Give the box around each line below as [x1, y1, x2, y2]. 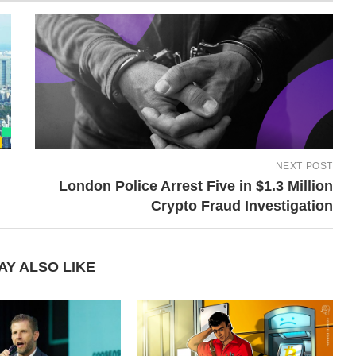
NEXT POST [275, 160, 333, 172]
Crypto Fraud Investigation [150, 197, 333, 214]
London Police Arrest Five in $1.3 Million [58, 177, 333, 194]
